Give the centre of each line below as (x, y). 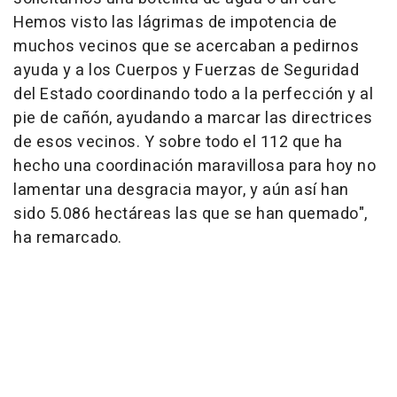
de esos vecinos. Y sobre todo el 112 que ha (178, 142)
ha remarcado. (68, 237)
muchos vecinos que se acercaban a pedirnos (186, 46)
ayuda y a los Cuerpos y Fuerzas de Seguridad (186, 70)
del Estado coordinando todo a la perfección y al (193, 94)
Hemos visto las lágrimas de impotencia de (175, 22)
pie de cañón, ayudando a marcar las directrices (193, 118)
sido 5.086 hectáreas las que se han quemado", (191, 214)
